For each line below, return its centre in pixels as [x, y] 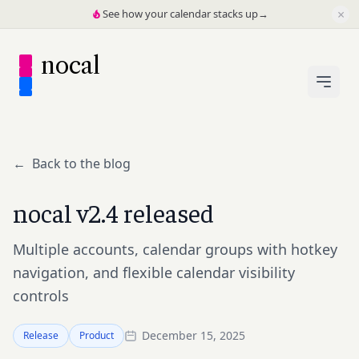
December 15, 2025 [194, 335]
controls [41, 295]
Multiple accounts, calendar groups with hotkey [175, 249]
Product [97, 335]
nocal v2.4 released [113, 212]
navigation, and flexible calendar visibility [154, 272]
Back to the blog [81, 163]
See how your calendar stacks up [180, 14]
